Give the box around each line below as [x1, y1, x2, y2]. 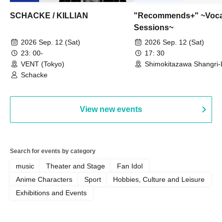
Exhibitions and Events [16, 188, 87, 197]
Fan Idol [117, 162, 143, 170]
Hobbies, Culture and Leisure [113, 175, 205, 183]
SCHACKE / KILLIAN [10, 11, 88, 20]
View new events [80, 105, 142, 113]
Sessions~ [134, 23, 173, 32]
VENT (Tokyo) [21, 59, 64, 68]
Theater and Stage [46, 162, 105, 170]
